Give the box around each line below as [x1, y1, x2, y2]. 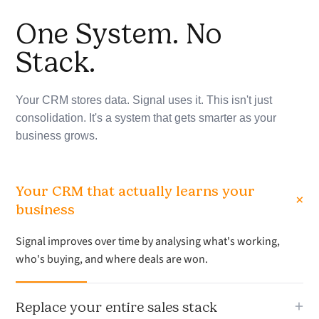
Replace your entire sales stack [16, 298, 218, 316]
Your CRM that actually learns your [16, 182, 256, 200]
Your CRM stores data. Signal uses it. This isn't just [16, 94, 273, 107]
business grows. [16, 130, 98, 142]
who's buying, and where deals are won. [16, 251, 209, 268]
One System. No [16, 17, 222, 51]
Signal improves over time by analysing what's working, [16, 234, 281, 250]
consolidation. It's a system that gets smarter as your [16, 112, 277, 125]
